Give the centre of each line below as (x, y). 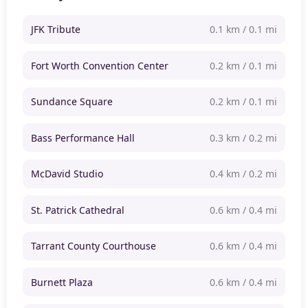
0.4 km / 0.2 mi (244, 174)
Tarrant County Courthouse (93, 246)
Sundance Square (71, 102)
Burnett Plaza (62, 282)
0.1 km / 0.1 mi (244, 30)
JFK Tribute (55, 30)
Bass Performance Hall (82, 137)
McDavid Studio (67, 174)
